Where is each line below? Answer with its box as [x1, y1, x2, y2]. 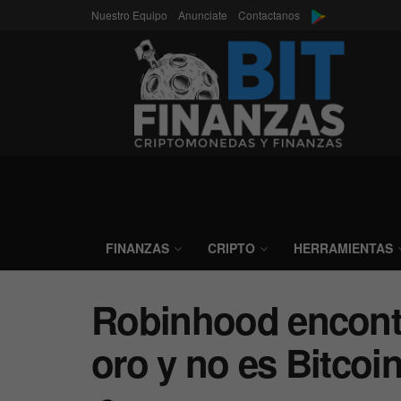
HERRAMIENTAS [294, 239, 393, 257]
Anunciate [178, 7, 227, 22]
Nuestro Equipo [91, 7, 167, 22]
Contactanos [238, 7, 300, 22]
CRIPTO [208, 239, 255, 257]
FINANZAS [106, 239, 169, 257]
